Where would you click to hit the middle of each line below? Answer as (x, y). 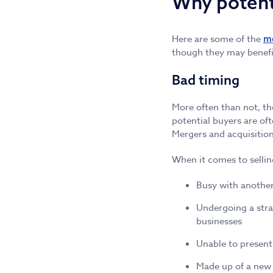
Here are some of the (218, 39)
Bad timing (206, 80)
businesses (219, 222)
